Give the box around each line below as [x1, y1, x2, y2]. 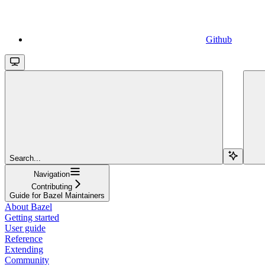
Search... [9, 153, 41, 163]
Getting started [5, 212, 59, 222]
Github [206, 34, 232, 44]
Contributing [31, 182, 72, 191]
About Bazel [5, 201, 52, 212]
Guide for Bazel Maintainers [9, 190, 105, 200]
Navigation [34, 169, 70, 179]
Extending [5, 244, 43, 254]
